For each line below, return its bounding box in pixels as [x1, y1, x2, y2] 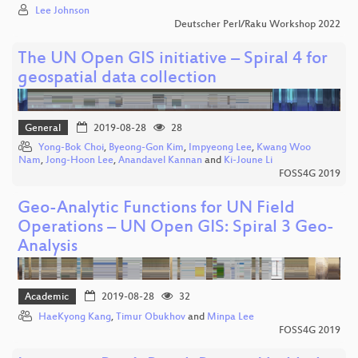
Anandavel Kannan [118, 155, 202, 167]
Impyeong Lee [189, 142, 252, 154]
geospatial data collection [18, 68, 217, 89]
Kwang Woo [257, 142, 311, 154]
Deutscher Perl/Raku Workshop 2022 [174, 18, 340, 30]
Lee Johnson [35, 5, 89, 17]
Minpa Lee [207, 311, 254, 323]
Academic [25, 292, 70, 304]
